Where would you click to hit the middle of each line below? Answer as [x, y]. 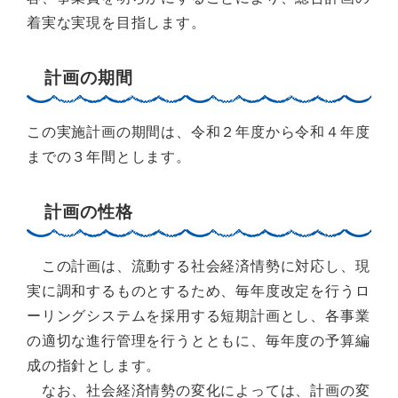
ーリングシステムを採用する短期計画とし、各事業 [199, 315]
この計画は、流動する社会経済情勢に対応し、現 [199, 266]
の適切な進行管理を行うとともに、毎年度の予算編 [199, 340]
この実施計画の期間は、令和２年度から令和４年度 [199, 131]
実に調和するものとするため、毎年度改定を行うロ [199, 291]
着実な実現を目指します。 [116, 22]
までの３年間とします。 [109, 156]
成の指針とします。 [94, 365]
